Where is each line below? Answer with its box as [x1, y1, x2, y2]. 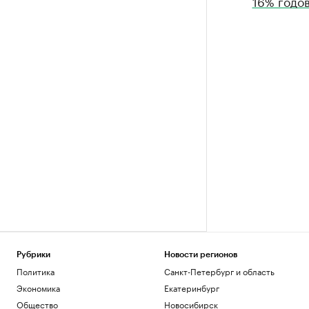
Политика [17, 264, 54, 277]
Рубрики [17, 250, 50, 259]
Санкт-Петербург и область [163, 264, 275, 277]
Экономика [17, 281, 60, 294]
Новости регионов [163, 250, 237, 259]
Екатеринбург [163, 281, 219, 294]
